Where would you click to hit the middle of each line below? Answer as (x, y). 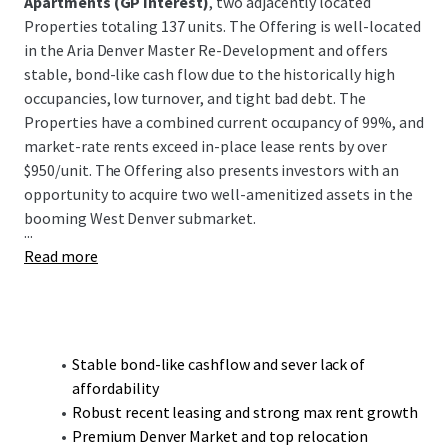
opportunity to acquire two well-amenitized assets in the (218, 194)
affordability (115, 388)
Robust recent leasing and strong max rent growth (245, 412)
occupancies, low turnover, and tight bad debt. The (195, 98)
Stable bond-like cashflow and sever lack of (218, 364)
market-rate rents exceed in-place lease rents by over (205, 146)
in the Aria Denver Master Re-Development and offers (206, 50)
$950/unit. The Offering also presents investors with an (211, 170)
